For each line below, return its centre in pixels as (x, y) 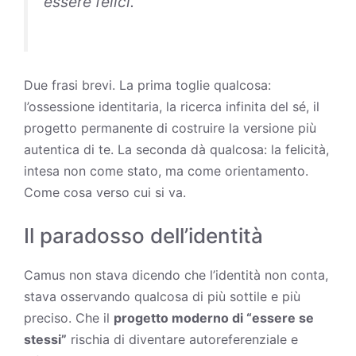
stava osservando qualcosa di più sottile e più (162, 296)
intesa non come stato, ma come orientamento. (166, 170)
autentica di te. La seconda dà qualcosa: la (155, 149)
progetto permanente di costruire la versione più (170, 128)
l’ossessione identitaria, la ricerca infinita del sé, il (172, 106)
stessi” (45, 339)
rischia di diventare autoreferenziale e (182, 339)
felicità (306, 149)
